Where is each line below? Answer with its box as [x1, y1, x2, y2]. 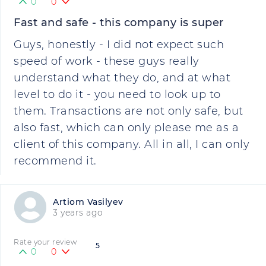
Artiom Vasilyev [53, 197, 123, 207]
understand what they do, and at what [14, 71, 230, 84]
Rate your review [14, 237, 77, 246]
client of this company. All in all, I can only [14, 138, 249, 151]
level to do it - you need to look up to [14, 88, 221, 101]
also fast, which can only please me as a [14, 121, 239, 134]
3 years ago [53, 207, 103, 218]
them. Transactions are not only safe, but [14, 104, 243, 118]
